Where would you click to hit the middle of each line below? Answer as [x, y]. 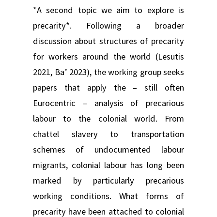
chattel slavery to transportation [108, 134]
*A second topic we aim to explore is [108, 10]
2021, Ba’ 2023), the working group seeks [108, 72]
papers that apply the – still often [108, 87]
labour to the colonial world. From [108, 118]
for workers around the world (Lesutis [108, 56]
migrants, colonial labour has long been [108, 165]
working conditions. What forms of [108, 196]
